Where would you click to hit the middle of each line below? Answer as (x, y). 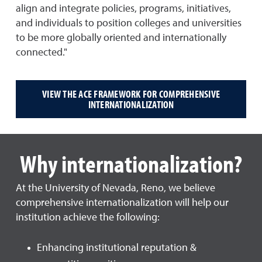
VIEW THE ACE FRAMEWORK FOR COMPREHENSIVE (131, 94)
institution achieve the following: (88, 218)
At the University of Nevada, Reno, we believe (116, 188)
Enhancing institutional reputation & (117, 248)
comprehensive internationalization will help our (122, 203)
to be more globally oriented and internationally (121, 38)
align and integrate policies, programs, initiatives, (123, 9)
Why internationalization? (131, 163)
